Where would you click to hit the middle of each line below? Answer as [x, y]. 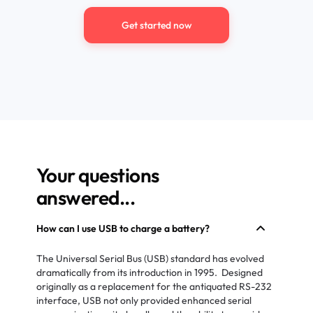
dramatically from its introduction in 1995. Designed [149, 272]
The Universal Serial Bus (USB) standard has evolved [150, 259]
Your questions [103, 175]
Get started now [156, 25]
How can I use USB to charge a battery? [123, 228]
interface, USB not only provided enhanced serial [144, 300]
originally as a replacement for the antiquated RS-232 [154, 286]
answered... [85, 197]
